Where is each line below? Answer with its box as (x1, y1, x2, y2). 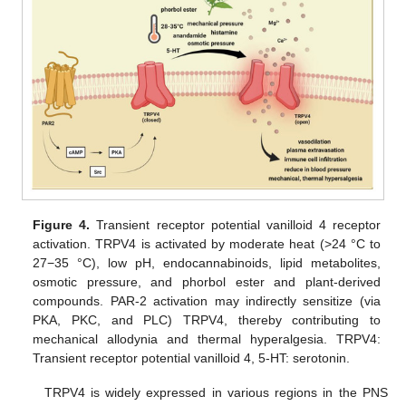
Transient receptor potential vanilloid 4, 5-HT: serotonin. (33, 351, 351, 366)
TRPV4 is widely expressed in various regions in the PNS (43, 385, 388, 401)
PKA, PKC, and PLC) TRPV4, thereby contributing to (33, 313, 381, 328)
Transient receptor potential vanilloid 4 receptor (90, 217, 381, 233)
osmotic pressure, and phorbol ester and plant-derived (33, 275, 381, 290)
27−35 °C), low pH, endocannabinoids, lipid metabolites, (33, 256, 381, 271)
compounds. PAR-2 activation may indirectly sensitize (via (33, 294, 381, 309)
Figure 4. (33, 217, 91, 233)
